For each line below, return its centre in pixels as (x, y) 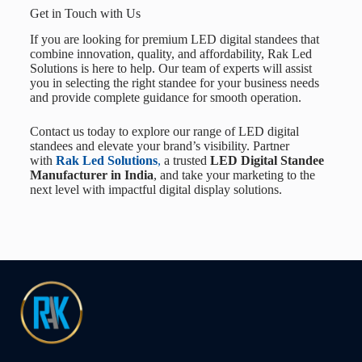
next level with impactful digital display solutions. (156, 190)
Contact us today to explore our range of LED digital (164, 132)
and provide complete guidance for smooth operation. (165, 98)
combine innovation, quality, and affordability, (148, 54)
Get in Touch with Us (85, 13)
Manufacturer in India (91, 175)
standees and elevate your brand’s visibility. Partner (159, 146)
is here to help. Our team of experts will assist (194, 69)
